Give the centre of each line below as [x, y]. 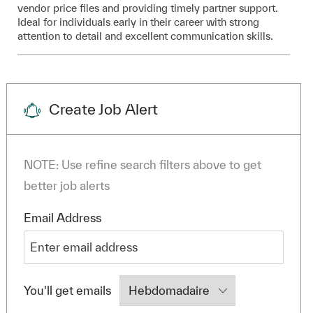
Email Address [62, 217]
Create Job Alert [103, 109]
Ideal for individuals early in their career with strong [138, 22]
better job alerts [66, 185]
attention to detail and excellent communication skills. [145, 36]
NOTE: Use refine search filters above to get [142, 164]
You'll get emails [67, 290]
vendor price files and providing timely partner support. [147, 8]
